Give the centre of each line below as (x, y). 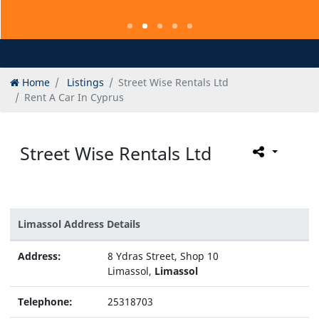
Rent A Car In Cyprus (74, 98)
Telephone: (45, 302)
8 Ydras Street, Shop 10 (163, 256)
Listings (85, 83)
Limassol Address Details (79, 224)
